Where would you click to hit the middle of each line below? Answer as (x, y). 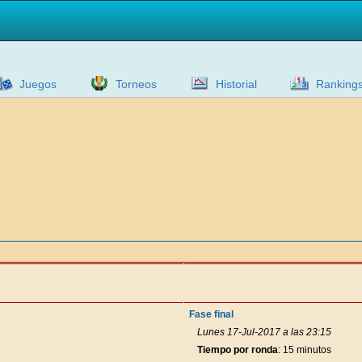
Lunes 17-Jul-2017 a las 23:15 (264, 332)
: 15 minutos (305, 350)
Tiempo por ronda (238, 350)
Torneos (136, 84)
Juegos (38, 84)
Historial (236, 84)
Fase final (211, 314)
